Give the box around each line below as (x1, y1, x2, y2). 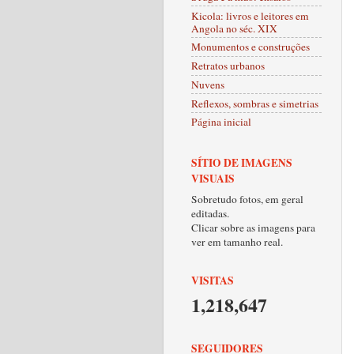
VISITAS (191, 272, 234, 288)
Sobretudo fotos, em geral (191, 191, 303, 206)
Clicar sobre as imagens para (191, 220, 315, 235)
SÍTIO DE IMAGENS (191, 154, 292, 171)
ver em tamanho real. (191, 234, 283, 249)
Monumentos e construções (191, 40, 310, 55)
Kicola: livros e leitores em (191, 8, 309, 23)
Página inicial (191, 115, 251, 130)
